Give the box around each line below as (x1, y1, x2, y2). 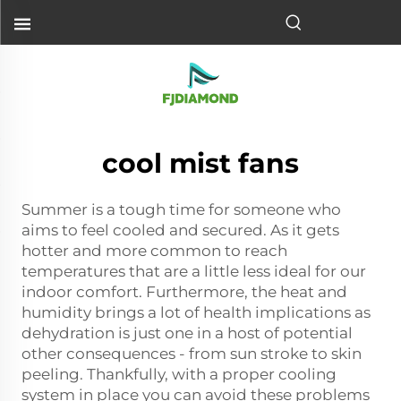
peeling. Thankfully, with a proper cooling (21, 365, 337, 383)
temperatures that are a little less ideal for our (21, 262, 366, 280)
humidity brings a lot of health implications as (21, 303, 371, 321)
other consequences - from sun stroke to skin (21, 345, 362, 363)
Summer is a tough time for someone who (21, 200, 341, 218)
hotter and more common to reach (21, 242, 287, 260)
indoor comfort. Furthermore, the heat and (21, 283, 347, 301)
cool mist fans (102, 147, 299, 180)
